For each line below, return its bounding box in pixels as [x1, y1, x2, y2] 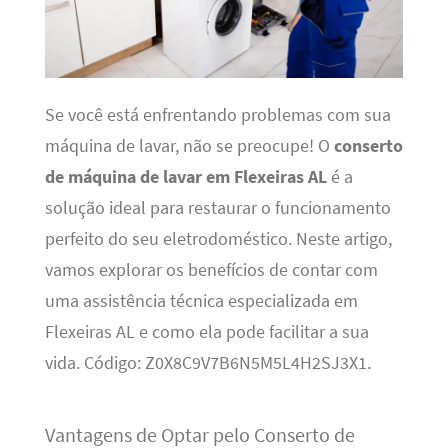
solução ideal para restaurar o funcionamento [44, 197, 391, 220]
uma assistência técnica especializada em [44, 290, 358, 313]
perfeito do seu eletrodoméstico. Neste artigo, [44, 228, 392, 251]
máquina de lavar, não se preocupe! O [44, 135, 334, 158]
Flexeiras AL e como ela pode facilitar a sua [44, 321, 369, 344]
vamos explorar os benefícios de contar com [44, 259, 378, 282]
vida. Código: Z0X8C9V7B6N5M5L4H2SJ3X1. [44, 352, 371, 375]
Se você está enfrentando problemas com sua [44, 104, 391, 127]
